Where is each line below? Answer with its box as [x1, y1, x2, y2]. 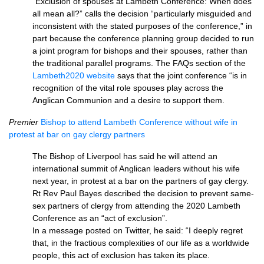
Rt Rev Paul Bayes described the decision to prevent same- [32, 189, 254, 198]
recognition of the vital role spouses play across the [32, 83, 223, 93]
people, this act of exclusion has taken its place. [32, 250, 210, 260]
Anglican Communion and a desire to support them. [32, 95, 225, 105]
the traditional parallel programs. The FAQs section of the [32, 58, 246, 68]
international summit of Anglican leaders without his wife [32, 164, 240, 173]
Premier [9, 117, 41, 127]
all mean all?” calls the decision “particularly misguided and [32, 9, 252, 18]
